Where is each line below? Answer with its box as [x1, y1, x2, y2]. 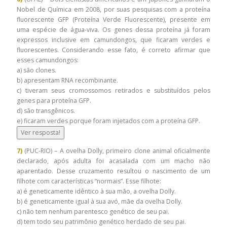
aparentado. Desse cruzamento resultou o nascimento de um [17, 167, 210, 176]
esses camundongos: [17, 56, 79, 64]
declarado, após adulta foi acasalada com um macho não [17, 157, 210, 166]
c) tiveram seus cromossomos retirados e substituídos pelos [17, 86, 210, 95]
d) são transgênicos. [17, 106, 75, 115]
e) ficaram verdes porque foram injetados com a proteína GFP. [17, 117, 200, 125]
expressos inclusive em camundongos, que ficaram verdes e [17, 35, 210, 44]
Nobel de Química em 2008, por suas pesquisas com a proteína [17, 5, 210, 14]
